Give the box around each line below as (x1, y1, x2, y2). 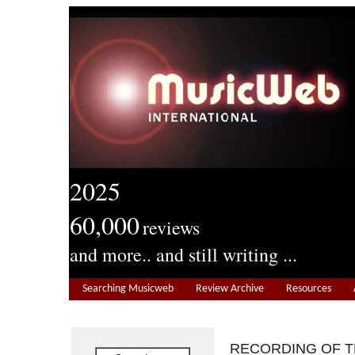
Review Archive (196, 283, 264, 295)
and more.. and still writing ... (70, 242, 297, 267)
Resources (286, 283, 331, 295)
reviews (143, 215, 200, 240)
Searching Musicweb (82, 283, 174, 295)
